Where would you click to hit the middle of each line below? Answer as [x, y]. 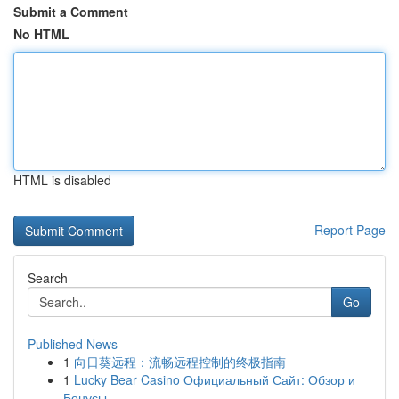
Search [48, 278]
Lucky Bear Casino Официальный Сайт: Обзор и [215, 379]
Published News [73, 344]
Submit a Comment [71, 12]
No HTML [41, 34]
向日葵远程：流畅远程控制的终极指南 [180, 362]
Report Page [350, 230]
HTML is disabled [62, 180]
